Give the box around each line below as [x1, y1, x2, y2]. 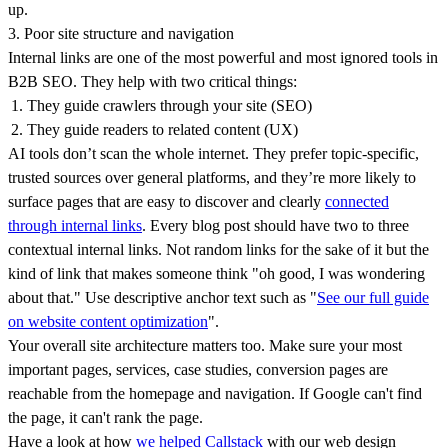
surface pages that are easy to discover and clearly [8, 192, 325, 210]
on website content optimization [8, 312, 208, 330]
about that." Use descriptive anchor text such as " [8, 288, 317, 306]
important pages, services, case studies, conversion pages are [8, 360, 388, 378]
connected [325, 192, 389, 210]
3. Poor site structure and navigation [8, 24, 234, 42]
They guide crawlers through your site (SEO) [27, 96, 313, 114]
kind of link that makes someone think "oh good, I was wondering [8, 264, 425, 282]
